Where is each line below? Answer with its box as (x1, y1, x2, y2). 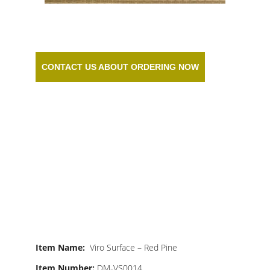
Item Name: (36, 242, 90, 253)
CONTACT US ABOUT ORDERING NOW (42, 62, 199, 72)
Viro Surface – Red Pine (90, 242, 177, 253)
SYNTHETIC (36, 154, 172, 183)
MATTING (36, 198, 144, 227)
